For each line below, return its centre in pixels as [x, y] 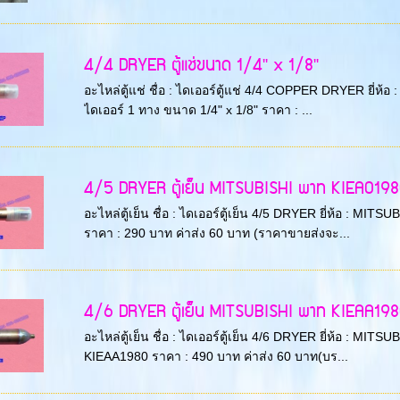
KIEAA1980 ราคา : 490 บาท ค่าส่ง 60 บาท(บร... [216, 357]
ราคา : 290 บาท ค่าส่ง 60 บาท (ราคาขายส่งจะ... [217, 233]
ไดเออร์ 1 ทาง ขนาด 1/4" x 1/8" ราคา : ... [198, 110]
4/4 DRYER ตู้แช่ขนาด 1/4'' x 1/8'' [201, 66]
